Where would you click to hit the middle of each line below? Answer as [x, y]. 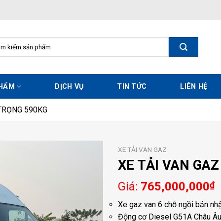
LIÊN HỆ [194, 86]
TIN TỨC [132, 86]
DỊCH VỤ [69, 86]
